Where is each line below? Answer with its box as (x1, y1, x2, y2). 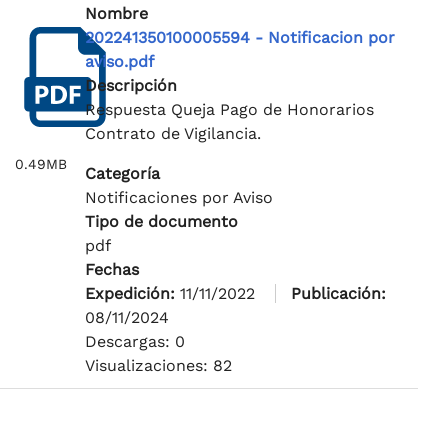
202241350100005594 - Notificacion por (84, 28, 395, 48)
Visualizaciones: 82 (84, 356, 232, 376)
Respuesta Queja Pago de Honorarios (84, 100, 374, 120)
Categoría (84, 164, 160, 184)
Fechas (84, 260, 139, 280)
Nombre (84, 4, 148, 24)
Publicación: (290, 284, 386, 304)
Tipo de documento (84, 212, 238, 232)
